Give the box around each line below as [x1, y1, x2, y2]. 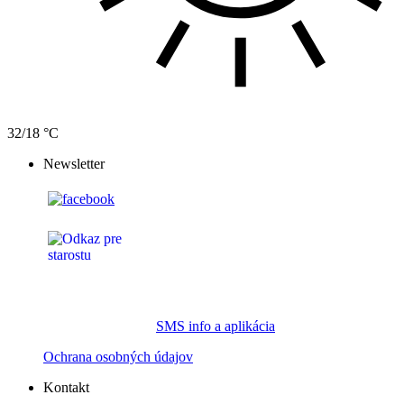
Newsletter [43, 155, 105, 171]
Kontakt [43, 379, 89, 395]
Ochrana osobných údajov [43, 348, 193, 364]
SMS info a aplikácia [156, 317, 275, 334]
